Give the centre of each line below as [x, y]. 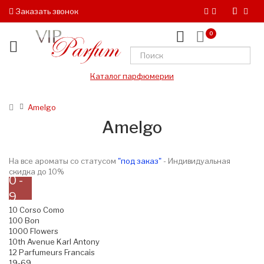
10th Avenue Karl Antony [54, 242]
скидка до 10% [37, 172]
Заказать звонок [46, 11]
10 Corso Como [37, 210]
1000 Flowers [34, 231]
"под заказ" [140, 161]
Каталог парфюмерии [132, 76]
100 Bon [24, 221]
